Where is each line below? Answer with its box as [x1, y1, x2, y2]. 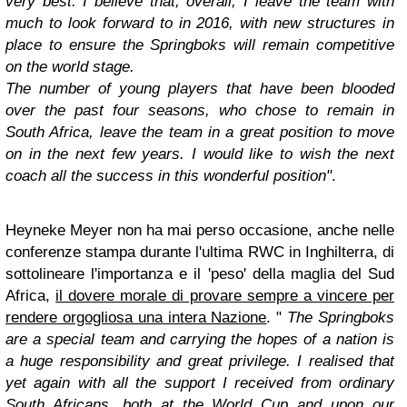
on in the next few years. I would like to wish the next [5, 145, 394, 163]
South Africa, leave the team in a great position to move [5, 124, 394, 141]
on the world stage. [5, 58, 134, 75]
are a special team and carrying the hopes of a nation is [5, 331, 394, 348]
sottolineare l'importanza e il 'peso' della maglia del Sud [5, 265, 394, 283]
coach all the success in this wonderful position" [5, 167, 332, 184]
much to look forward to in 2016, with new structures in [5, 15, 394, 32]
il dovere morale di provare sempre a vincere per [55, 287, 395, 304]
